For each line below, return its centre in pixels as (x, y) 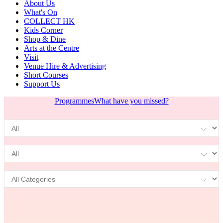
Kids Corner (43, 30)
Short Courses (46, 75)
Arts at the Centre (52, 48)
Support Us (42, 84)
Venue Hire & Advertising (65, 66)
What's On (41, 12)
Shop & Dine (45, 39)
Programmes (74, 101)
